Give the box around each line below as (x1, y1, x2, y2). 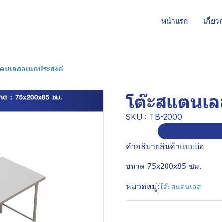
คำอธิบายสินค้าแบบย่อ (126, 141, 204, 151)
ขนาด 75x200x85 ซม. (126, 161, 202, 171)
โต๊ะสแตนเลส (159, 182, 201, 191)
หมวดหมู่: (126, 181, 159, 191)
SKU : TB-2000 (126, 112, 182, 122)
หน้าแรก (161, 16, 188, 26)
